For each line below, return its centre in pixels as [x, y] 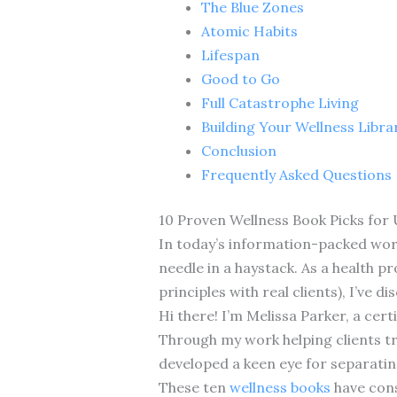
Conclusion [238, 150]
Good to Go [240, 78]
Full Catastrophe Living [280, 102]
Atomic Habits [249, 31]
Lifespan [230, 54]
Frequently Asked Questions [296, 174]
